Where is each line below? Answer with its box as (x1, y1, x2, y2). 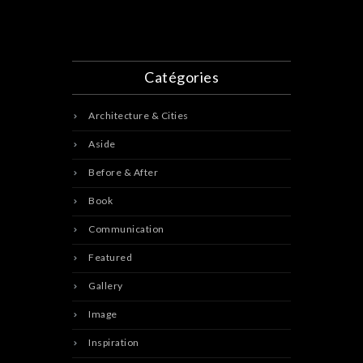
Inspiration (88, 335, 139, 348)
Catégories (144, 67, 219, 86)
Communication (88, 222, 164, 235)
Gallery (88, 279, 123, 292)
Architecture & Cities (88, 109, 189, 122)
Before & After (88, 165, 158, 178)
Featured (88, 250, 132, 263)
